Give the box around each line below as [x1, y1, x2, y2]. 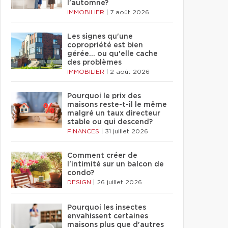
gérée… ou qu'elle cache [67, 50, 158, 58]
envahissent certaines [67, 213, 148, 220]
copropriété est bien [67, 42, 143, 49]
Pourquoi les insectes [67, 204, 146, 211]
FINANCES [67, 128, 101, 134]
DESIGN [67, 179, 93, 185]
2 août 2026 [110, 69, 150, 75]
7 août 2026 [110, 9, 149, 15]
